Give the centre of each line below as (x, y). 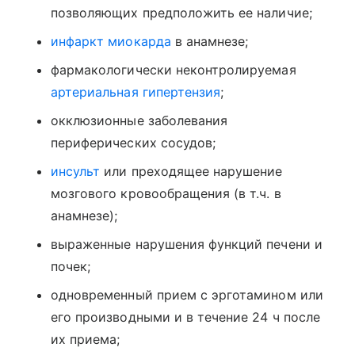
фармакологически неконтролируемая (174, 70)
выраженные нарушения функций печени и (187, 244)
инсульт (76, 172)
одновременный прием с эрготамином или (187, 295)
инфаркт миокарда (111, 42)
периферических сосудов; (134, 143)
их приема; (86, 340)
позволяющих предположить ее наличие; (181, 13)
